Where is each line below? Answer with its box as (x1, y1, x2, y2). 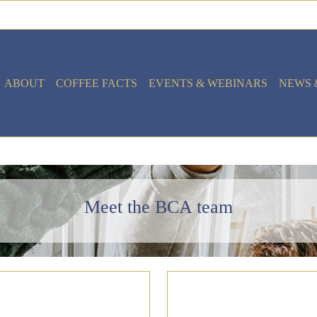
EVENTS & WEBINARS (149, 76, 267, 89)
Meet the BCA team (84, 197, 233, 217)
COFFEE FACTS (56, 76, 137, 89)
